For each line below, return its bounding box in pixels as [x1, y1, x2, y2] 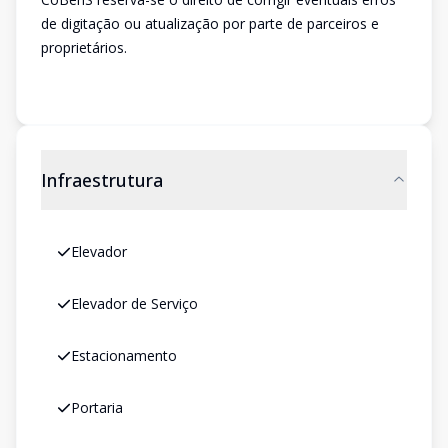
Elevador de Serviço [71, 294, 198, 313]
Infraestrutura [41, 168, 163, 192]
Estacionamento [71, 346, 177, 365]
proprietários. [41, 38, 127, 57]
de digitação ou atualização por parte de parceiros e [41, 14, 379, 33]
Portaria [71, 398, 123, 417]
